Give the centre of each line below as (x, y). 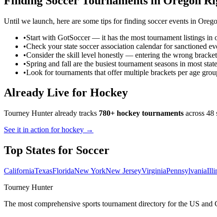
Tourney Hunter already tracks (51, 113)
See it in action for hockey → (49, 130)
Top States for (40, 150)
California (19, 171)
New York (90, 171)
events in (183, 21)
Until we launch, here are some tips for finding (76, 21)
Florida (63, 171)
